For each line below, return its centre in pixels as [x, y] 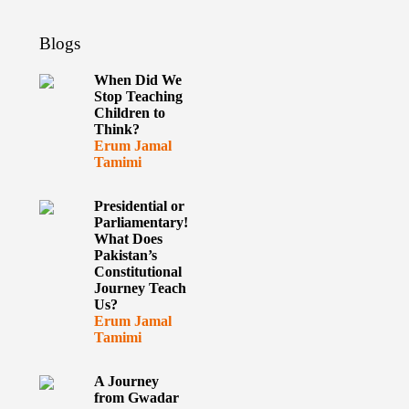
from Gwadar [136, 398]
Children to [129, 113]
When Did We [137, 80]
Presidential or [139, 206]
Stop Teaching [138, 96]
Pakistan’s [125, 255]
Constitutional [137, 272]
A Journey [126, 381]
